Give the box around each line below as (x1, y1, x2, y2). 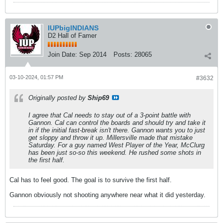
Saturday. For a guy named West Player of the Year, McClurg (28, 141, 205, 149)
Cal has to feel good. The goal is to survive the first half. (9, 176, 172, 184)
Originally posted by (28, 94, 88, 102)
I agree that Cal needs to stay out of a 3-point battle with (28, 111, 191, 119)
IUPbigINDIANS (48, 24, 99, 32)
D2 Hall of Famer (48, 32, 97, 39)
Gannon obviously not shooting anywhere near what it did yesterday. (9, 191, 206, 199)
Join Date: (48, 51, 77, 58)
